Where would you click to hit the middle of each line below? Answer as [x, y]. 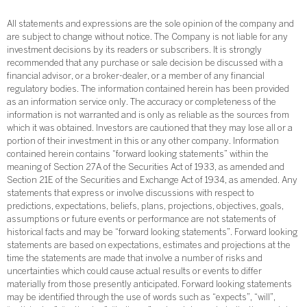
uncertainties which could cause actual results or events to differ [134, 272]
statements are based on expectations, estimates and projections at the [149, 246]
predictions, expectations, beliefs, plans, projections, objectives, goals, [145, 207]
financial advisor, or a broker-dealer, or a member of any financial [136, 77]
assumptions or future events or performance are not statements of [142, 220]
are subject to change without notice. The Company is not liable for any [147, 38]
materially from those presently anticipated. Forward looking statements [149, 285]
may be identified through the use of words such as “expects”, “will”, [141, 298]
